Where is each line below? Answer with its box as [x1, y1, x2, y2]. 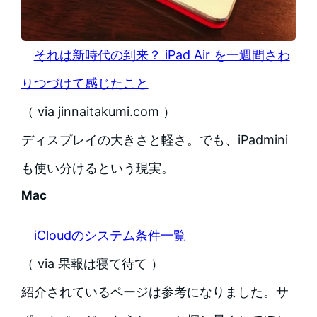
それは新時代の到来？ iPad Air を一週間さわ [33, 47, 290, 63]
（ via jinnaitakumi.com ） [21, 104, 175, 120]
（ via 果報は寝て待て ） [21, 256, 163, 272]
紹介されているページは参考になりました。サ [21, 284, 289, 300]
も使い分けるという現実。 [21, 161, 174, 176]
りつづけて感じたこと [21, 76, 149, 91]
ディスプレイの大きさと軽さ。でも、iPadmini [21, 132, 288, 148]
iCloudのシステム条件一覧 [33, 228, 186, 243]
